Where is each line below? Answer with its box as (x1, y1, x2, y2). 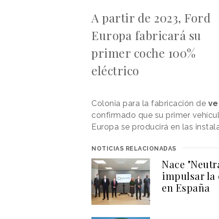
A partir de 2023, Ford (91, 9, 211, 25)
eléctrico (91, 62, 139, 78)
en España (162, 180, 210, 194)
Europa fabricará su (91, 27, 201, 43)
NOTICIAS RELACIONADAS (91, 145, 176, 152)
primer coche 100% (91, 44, 196, 61)
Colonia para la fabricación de (91, 98, 208, 108)
